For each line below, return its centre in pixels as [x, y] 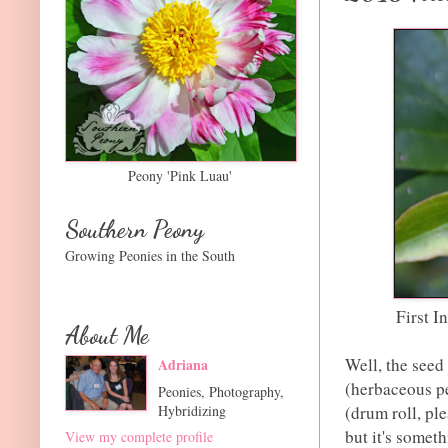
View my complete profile [139, 436]
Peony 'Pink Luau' [180, 175]
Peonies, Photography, [220, 391]
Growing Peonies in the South [150, 255]
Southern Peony [134, 229]
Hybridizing [191, 410]
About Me [107, 335]
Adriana [182, 364]
